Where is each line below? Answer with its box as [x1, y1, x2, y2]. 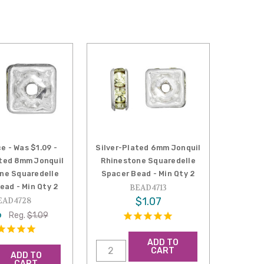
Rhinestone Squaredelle [101, 156, 196, 165]
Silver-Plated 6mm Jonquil [95, 143, 201, 152]
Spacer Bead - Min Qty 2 [101, 169, 196, 178]
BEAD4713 [130, 182, 167, 193]
